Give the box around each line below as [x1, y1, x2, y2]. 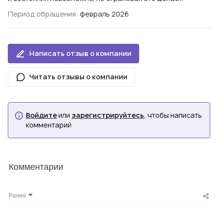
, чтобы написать [144, 110, 202, 120]
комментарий [26, 120, 72, 129]
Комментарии [9, 160, 63, 172]
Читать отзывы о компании [29, 72, 127, 81]
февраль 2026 [80, 9, 129, 18]
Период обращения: [8, 9, 80, 18]
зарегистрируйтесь [72, 110, 144, 120]
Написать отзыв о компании [29, 49, 131, 58]
